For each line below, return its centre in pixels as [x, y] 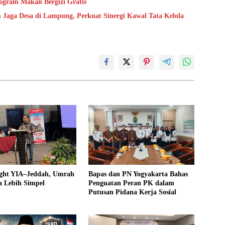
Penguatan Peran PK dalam [131, 183]
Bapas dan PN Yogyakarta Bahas [138, 174]
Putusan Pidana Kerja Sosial [132, 192]
